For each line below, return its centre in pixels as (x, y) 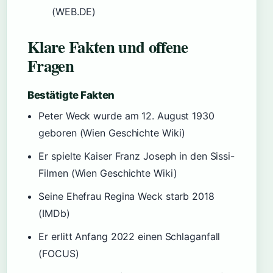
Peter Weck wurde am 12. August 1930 (126, 116)
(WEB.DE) (74, 12)
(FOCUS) (59, 253)
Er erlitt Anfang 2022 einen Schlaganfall (129, 236)
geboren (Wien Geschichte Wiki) (112, 133)
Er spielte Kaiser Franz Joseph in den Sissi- (136, 156)
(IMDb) (54, 213)
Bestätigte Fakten (71, 95)
